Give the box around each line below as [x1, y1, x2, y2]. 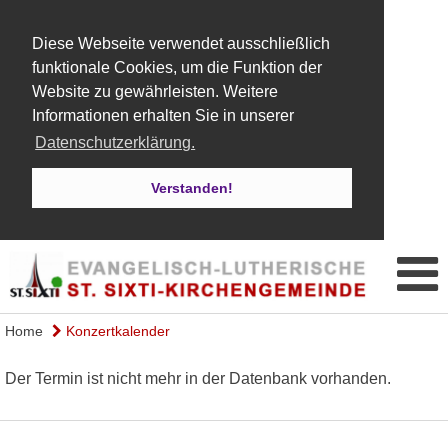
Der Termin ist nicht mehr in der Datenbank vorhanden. [5, 369, 391, 387]
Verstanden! [151, 180, 233, 197]
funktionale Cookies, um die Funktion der [32, 59, 322, 76]
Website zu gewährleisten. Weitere [32, 83, 278, 100]
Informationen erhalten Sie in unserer [32, 107, 294, 124]
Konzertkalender [62, 322, 170, 339]
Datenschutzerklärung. [35, 134, 196, 152]
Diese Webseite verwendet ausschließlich [32, 35, 330, 52]
